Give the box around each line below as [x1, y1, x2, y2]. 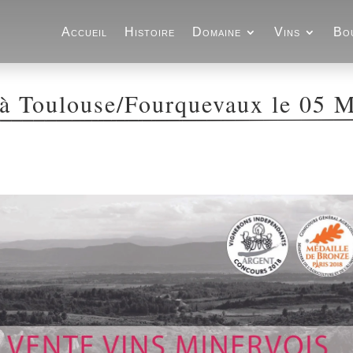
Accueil [61, 25, 108, 39]
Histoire [124, 25, 176, 39]
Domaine [192, 25, 242, 39]
